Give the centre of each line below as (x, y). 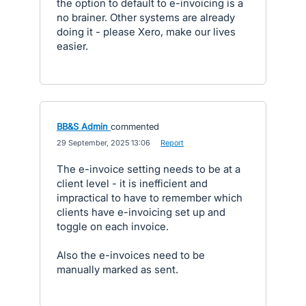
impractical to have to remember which (150, 198)
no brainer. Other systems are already (146, 17)
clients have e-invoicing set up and (141, 212)
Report (172, 143)
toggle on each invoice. (113, 226)
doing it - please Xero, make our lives (146, 32)
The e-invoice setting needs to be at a (149, 169)
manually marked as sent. (117, 269)
